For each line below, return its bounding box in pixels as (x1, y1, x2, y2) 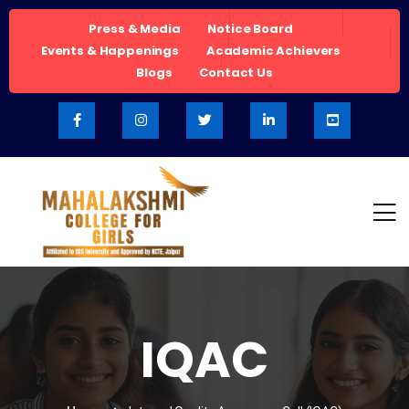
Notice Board (207, 20, 293, 37)
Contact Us (199, 64, 273, 81)
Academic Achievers (205, 42, 341, 59)
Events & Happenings (40, 42, 179, 59)
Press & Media (89, 20, 181, 37)
